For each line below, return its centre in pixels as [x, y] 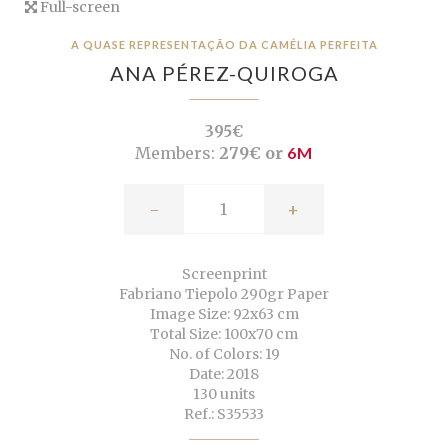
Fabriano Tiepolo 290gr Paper [224, 293]
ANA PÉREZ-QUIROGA [224, 72]
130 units [224, 393]
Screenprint [224, 273]
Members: [175, 152]
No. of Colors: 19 [224, 353]
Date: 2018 [224, 373]
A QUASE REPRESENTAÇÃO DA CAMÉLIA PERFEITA [224, 44]
